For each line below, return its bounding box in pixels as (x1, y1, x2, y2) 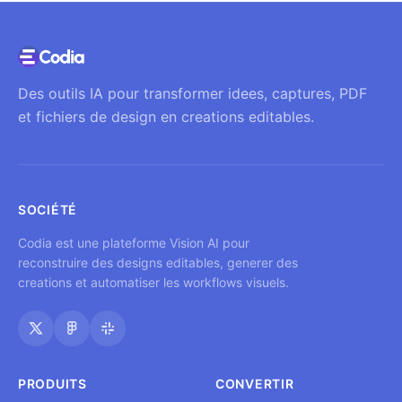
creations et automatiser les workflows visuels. (18, 275, 289, 290)
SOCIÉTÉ (18, 202, 77, 217)
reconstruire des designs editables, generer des (18, 255, 298, 270)
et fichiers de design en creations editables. (18, 108, 314, 126)
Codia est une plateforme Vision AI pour (18, 235, 249, 250)
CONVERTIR (215, 376, 294, 391)
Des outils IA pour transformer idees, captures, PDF (18, 84, 367, 102)
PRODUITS (18, 376, 87, 391)
